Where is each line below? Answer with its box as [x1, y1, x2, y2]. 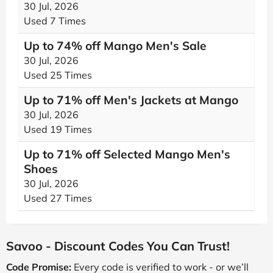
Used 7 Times [24, 15, 86, 27]
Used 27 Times [24, 192, 92, 204]
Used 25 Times [24, 69, 92, 81]
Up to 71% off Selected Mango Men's [24, 147, 230, 161]
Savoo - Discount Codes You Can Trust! [6, 238, 230, 253]
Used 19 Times [24, 123, 92, 135]
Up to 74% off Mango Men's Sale [24, 38, 207, 53]
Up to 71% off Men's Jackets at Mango [24, 93, 238, 107]
